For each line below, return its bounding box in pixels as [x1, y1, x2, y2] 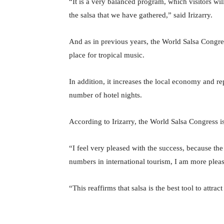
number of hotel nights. [69, 91, 142, 99]
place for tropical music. [69, 51, 144, 59]
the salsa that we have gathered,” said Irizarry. [69, 11, 212, 19]
